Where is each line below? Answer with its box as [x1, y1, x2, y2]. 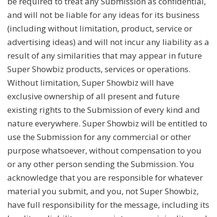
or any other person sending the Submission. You [7, 158, 194, 170]
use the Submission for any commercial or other [7, 131, 191, 142]
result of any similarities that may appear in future [7, 49, 202, 61]
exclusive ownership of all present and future [7, 90, 180, 102]
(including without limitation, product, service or [7, 22, 192, 34]
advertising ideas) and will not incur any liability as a [7, 36, 209, 47]
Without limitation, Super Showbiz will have [7, 77, 174, 88]
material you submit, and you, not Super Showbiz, [7, 185, 199, 197]
